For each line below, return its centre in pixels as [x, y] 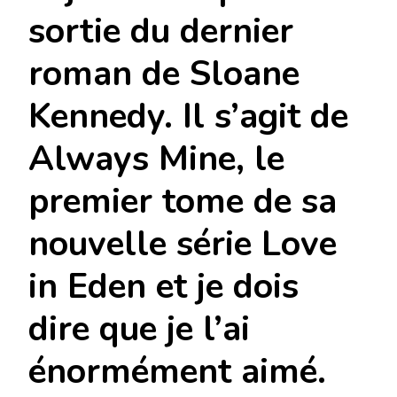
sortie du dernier [161, 31]
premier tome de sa [183, 201]
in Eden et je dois [163, 286]
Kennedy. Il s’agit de [188, 116]
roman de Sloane [164, 74]
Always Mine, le [156, 159]
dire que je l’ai [139, 329]
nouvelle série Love [183, 244]
